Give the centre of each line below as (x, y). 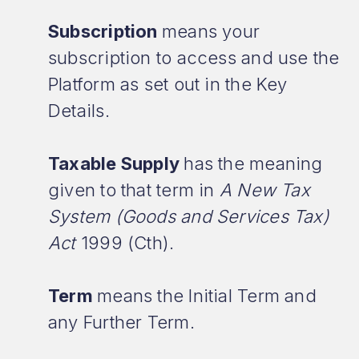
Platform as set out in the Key (168, 84)
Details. (84, 111)
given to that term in (134, 190)
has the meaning (253, 163)
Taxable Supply (116, 163)
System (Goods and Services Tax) (189, 216)
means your (211, 31)
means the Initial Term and (207, 296)
